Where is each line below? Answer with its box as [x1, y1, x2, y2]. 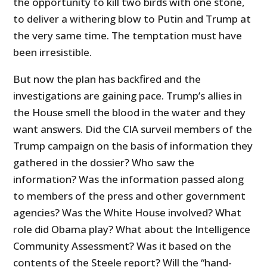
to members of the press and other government [13, 189, 246, 203]
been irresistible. [13, 45, 92, 60]
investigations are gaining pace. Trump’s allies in [13, 89, 243, 103]
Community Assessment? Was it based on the [13, 239, 232, 253]
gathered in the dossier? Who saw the [13, 156, 195, 170]
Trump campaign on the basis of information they [13, 139, 253, 153]
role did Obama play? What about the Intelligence [13, 222, 251, 237]
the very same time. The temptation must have [13, 29, 243, 43]
